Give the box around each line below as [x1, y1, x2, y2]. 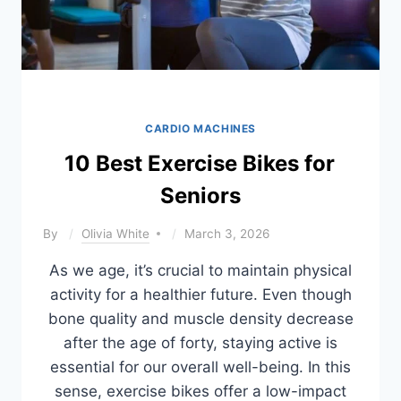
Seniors [160, 183, 241, 209]
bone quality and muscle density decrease [47, 309, 354, 328]
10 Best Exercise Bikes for [64, 150, 335, 176]
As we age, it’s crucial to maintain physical [49, 260, 352, 279]
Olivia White [81, 226, 150, 241]
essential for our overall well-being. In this [50, 357, 351, 376]
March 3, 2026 [184, 226, 270, 241]
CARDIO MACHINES [145, 122, 256, 136]
